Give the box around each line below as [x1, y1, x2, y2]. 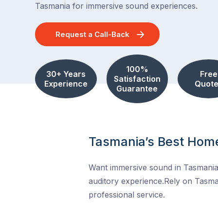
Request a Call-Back [55, 29, 129, 39]
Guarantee [116, 84, 158, 93]
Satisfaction [113, 74, 161, 84]
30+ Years [46, 69, 86, 79]
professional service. [89, 190, 165, 200]
